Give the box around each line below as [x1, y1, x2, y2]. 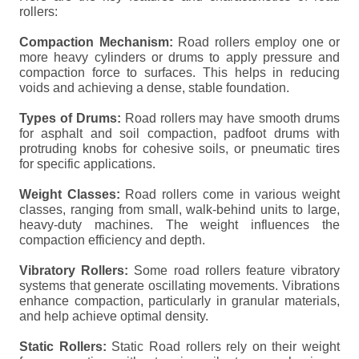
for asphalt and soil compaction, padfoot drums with [19, 127, 340, 140]
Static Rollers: [19, 340, 107, 353]
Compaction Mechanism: [19, 35, 173, 49]
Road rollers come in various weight [119, 188, 341, 201]
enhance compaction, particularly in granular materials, [19, 294, 340, 308]
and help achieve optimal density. [19, 309, 208, 323]
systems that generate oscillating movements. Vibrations [19, 279, 340, 292]
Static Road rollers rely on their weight [106, 340, 340, 353]
